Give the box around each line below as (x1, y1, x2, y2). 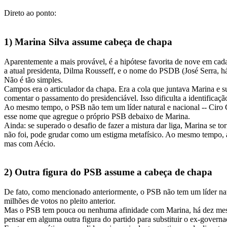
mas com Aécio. (4, 139, 55, 148)
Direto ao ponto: (4, 9, 56, 18)
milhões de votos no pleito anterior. (4, 197, 116, 206)
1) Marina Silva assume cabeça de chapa (4, 36, 172, 47)
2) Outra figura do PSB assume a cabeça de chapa (4, 167, 212, 178)
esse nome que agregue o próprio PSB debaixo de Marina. (4, 111, 190, 121)
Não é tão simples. (4, 75, 63, 84)
